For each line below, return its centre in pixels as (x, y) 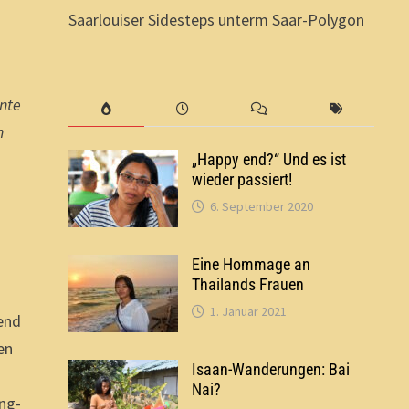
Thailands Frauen (247, 284)
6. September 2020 (261, 206)
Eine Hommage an (251, 264)
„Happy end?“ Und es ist (268, 159)
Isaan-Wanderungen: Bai (270, 369)
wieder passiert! (241, 179)
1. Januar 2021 (248, 311)
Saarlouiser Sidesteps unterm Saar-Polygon (216, 19)
